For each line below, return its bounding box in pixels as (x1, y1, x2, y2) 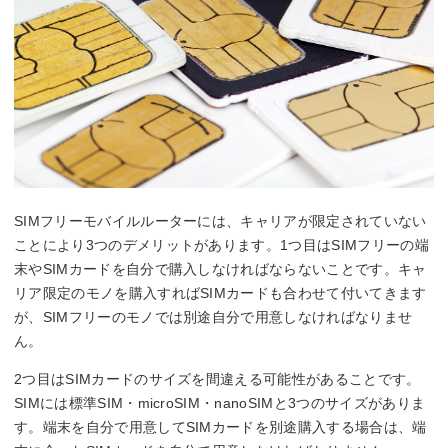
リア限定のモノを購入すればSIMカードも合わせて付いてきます (14, 285, 427, 302)
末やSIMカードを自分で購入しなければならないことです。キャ (14, 261, 427, 278)
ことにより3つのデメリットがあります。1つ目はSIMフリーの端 (14, 237, 429, 254)
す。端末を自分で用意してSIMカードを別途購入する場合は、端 (14, 419, 427, 436)
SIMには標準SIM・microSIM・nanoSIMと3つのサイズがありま (14, 395, 426, 412)
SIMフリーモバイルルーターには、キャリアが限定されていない (14, 213, 427, 230)
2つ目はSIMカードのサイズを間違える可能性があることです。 (14, 371, 421, 388)
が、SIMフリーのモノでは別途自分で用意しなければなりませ (14, 309, 413, 326)
